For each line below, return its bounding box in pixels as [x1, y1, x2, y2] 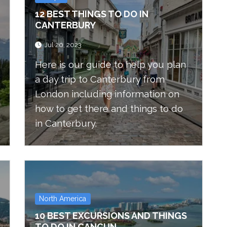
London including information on [35, 88, 179, 100]
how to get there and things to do [35, 103, 183, 115]
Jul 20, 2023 [45, 41, 82, 49]
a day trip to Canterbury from [35, 73, 165, 85]
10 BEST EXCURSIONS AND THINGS [35, 210, 187, 221]
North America [39, 194, 87, 203]
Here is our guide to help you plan [35, 59, 186, 70]
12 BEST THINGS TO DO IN [35, 9, 148, 19]
